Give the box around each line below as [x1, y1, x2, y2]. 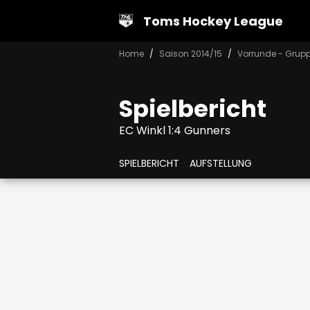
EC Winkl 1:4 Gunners [119, 122, 230, 138]
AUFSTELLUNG [190, 156, 252, 170]
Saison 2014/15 [159, 47, 222, 60]
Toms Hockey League [143, 12, 283, 30]
